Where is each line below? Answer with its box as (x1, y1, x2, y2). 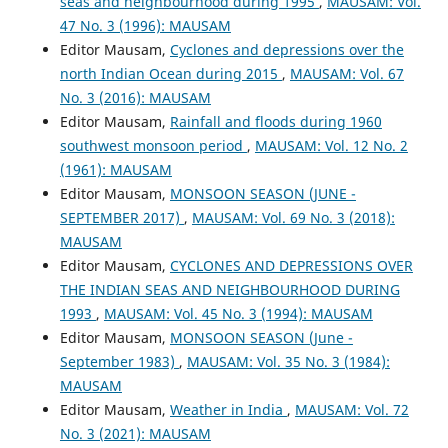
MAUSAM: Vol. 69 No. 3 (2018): (191, 207, 395, 227)
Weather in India (169, 399, 287, 419)
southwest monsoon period (59, 135, 247, 155)
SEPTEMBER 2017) (59, 207, 184, 227)
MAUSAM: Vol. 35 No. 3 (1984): (186, 351, 390, 371)
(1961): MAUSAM (59, 159, 172, 179)
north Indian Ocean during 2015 (59, 63, 282, 83)
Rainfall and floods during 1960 (169, 111, 382, 131)
